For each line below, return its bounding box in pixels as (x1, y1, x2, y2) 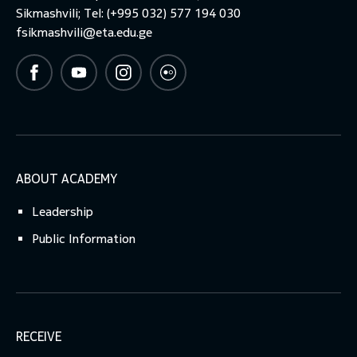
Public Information (32, 231, 135, 247)
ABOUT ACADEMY (16, 171, 117, 188)
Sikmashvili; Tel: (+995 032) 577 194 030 (16, 6, 241, 22)
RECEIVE (16, 328, 61, 346)
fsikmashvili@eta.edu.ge (16, 25, 152, 41)
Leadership (32, 204, 93, 220)
